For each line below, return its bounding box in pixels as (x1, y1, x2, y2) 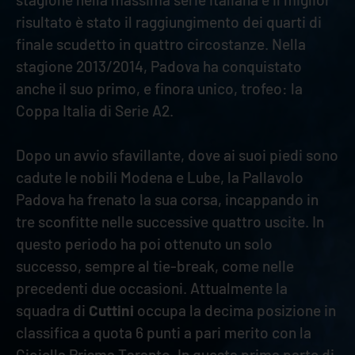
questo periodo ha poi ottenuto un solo (16, 234, 273, 253)
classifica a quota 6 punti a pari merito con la (16, 323, 311, 342)
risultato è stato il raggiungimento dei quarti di (16, 12, 322, 31)
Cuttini (89, 300, 134, 319)
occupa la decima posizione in (134, 300, 336, 319)
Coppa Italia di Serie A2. (16, 101, 174, 120)
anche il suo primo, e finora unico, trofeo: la (16, 78, 303, 97)
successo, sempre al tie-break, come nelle (16, 256, 294, 275)
